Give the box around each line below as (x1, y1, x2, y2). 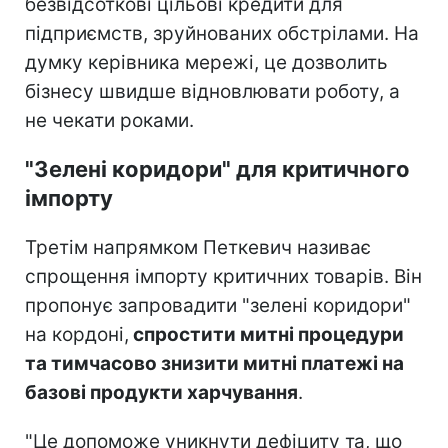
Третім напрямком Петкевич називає (25, 235, 371, 259)
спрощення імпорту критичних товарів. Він (25, 264, 422, 288)
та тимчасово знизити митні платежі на (25, 351, 404, 375)
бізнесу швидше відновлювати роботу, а (25, 79, 400, 103)
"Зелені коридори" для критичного (25, 155, 410, 182)
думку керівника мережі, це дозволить (25, 50, 388, 74)
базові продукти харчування (25, 380, 298, 404)
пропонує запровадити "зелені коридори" (25, 293, 411, 317)
